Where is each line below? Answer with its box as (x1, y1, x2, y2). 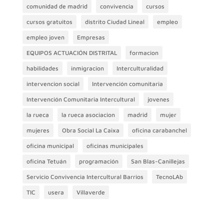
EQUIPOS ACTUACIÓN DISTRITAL (26, 48, 117, 56)
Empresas (76, 33, 105, 41)
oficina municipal (26, 141, 74, 149)
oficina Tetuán (26, 157, 66, 165)
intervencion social (26, 79, 79, 87)
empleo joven (26, 33, 64, 41)
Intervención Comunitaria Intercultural (26, 95, 135, 103)
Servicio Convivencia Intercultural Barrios (26, 172, 143, 180)
